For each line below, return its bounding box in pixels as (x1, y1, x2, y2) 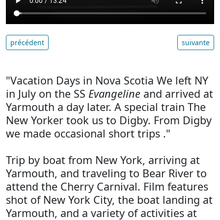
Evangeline (88, 86, 140, 101)
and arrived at (140, 86, 213, 101)
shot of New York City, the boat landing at (6, 192, 213, 207)
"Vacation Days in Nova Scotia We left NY (6, 73, 208, 87)
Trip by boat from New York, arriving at (6, 152, 200, 167)
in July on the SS (6, 86, 88, 101)
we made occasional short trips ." (6, 126, 170, 140)
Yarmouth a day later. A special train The (6, 99, 206, 114)
